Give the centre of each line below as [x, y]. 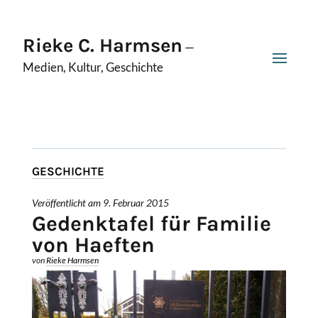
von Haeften [93, 245]
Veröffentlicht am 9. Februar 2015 [100, 203]
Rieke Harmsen [72, 260]
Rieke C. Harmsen [103, 45]
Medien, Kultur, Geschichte [93, 67]
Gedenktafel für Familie [151, 224]
